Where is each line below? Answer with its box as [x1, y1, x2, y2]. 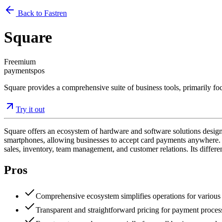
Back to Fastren [16, 9, 67, 17]
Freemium [4, 57, 36, 66]
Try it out [16, 105, 45, 113]
